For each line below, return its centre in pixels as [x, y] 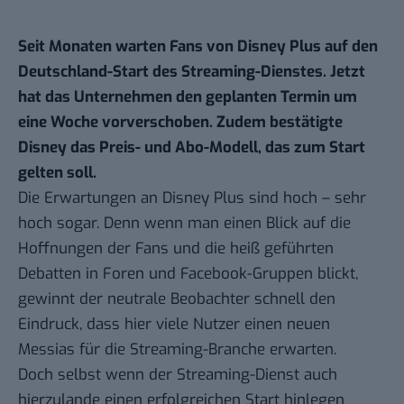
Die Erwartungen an [90, 198]
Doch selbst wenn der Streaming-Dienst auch [178, 375]
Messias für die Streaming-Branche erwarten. [177, 350]
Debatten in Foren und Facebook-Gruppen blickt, [188, 274]
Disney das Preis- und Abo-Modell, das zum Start [192, 148]
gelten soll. [57, 173]
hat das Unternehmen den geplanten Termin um [188, 97]
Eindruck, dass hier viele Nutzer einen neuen [174, 325]
